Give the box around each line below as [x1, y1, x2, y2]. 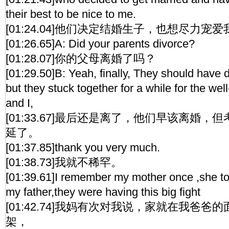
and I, [6, 97, 33, 109]
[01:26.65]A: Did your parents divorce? [6, 37, 195, 50]
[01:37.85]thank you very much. [6, 141, 160, 154]
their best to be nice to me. [6, 8, 136, 20]
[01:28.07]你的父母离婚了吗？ [6, 52, 156, 65]
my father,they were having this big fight [6, 186, 200, 198]
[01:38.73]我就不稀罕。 [6, 156, 122, 169]
